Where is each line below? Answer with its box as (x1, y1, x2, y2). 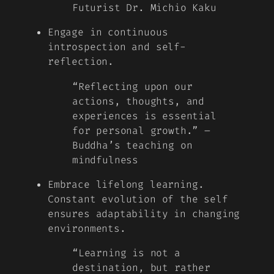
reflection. (48, 55, 114, 68)
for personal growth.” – (72, 124, 210, 137)
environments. (48, 221, 126, 235)
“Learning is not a (72, 246, 180, 260)
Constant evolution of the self (48, 192, 228, 206)
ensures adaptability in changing (48, 207, 240, 220)
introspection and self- (48, 40, 186, 54)
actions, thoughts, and (72, 94, 205, 108)
